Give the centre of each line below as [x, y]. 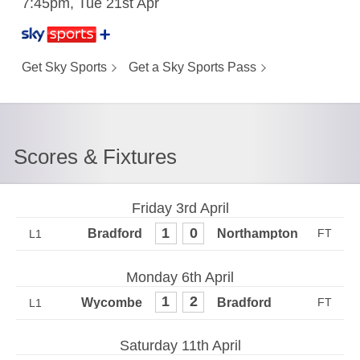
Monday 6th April [180, 277]
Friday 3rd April [180, 208]
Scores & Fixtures [96, 157]
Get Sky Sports [64, 67]
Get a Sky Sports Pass [192, 67]
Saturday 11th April [180, 346]
